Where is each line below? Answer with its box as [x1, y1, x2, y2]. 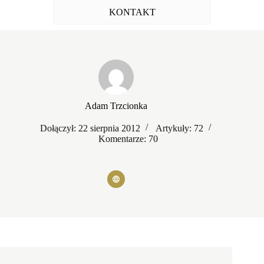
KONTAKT [108, 6, 156, 17]
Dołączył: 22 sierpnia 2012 [39, 123, 140, 133]
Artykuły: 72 [155, 123, 203, 133]
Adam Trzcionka [85, 100, 148, 111]
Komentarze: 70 [98, 133, 158, 144]
